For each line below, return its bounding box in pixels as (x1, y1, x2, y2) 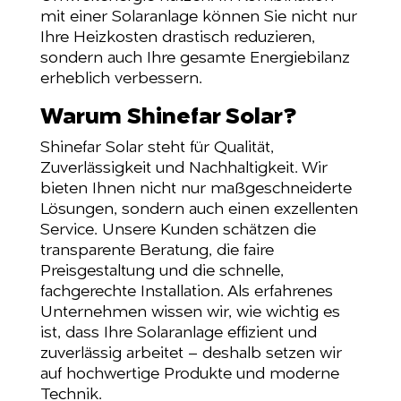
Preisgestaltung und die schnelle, (39, 263, 284, 279)
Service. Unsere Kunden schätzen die (39, 222, 316, 238)
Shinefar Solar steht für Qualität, (39, 140, 274, 156)
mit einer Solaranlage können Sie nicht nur (39, 9, 357, 25)
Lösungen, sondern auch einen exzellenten (39, 201, 358, 218)
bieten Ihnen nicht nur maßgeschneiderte (39, 181, 352, 197)
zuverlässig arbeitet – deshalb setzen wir (39, 346, 342, 362)
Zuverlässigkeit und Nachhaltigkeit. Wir (39, 160, 328, 176)
